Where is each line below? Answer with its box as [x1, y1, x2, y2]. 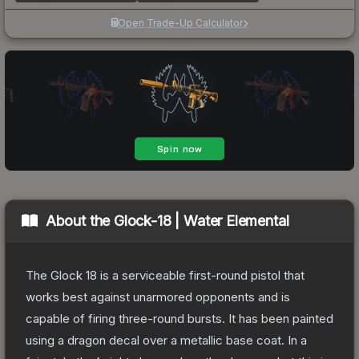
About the [45, 212, 115, 229]
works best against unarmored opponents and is [26, 288, 290, 305]
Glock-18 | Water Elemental [114, 212, 289, 229]
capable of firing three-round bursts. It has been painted [26, 310, 333, 326]
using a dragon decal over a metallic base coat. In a [26, 332, 307, 348]
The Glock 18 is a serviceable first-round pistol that [26, 267, 305, 283]
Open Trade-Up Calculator [118, 16, 243, 29]
